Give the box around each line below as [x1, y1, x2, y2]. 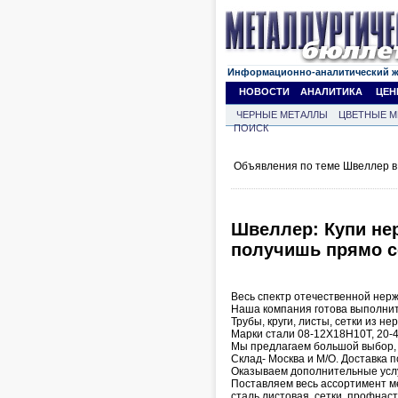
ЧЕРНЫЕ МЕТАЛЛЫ [236, 109, 328, 120]
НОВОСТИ [239, 86, 290, 97]
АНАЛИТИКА [300, 86, 362, 97]
